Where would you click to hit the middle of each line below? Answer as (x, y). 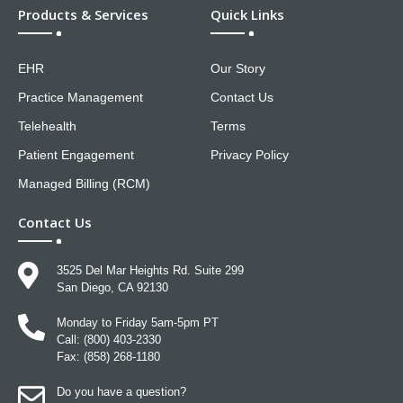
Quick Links (247, 14)
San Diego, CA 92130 (112, 287)
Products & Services (83, 14)
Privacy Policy (250, 154)
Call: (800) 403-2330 (108, 339)
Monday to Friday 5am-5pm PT (137, 322)
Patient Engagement (76, 154)
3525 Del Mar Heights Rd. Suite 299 (150, 270)
